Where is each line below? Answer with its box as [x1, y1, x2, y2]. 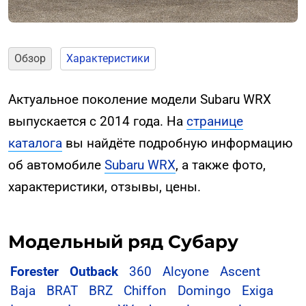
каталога [8, 135, 62, 151]
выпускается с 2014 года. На [8, 113, 186, 129]
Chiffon [124, 282, 167, 298]
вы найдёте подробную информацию [62, 135, 293, 151]
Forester [10, 263, 59, 279]
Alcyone [163, 263, 209, 279]
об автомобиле [8, 157, 105, 173]
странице [186, 113, 243, 129]
